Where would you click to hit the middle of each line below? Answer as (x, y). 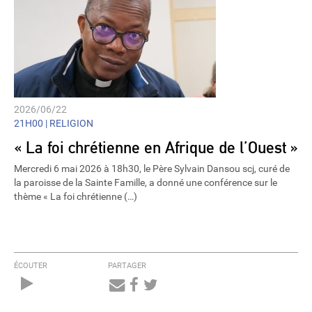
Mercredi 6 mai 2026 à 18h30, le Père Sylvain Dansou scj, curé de (152, 169)
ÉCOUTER (31, 266)
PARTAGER (127, 266)
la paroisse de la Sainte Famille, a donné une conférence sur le (146, 183)
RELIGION (70, 124)
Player (66, 300)
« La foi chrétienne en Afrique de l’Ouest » (156, 147)
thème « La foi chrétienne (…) (76, 197)
